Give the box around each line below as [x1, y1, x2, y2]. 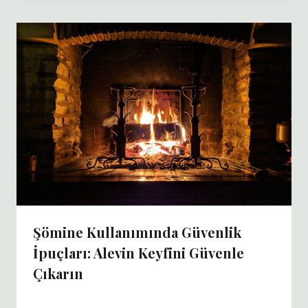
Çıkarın [33, 264, 83, 283]
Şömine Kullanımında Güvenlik [33, 223, 241, 242]
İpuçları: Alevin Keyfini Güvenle [33, 243, 244, 263]
